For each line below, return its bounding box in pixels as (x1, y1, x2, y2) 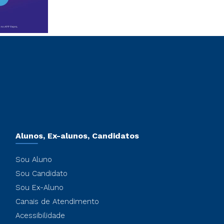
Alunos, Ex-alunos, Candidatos (15, 131, 139, 140)
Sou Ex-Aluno (15, 183, 63, 192)
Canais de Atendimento (15, 197, 99, 206)
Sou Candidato (15, 169, 67, 178)
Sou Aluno (15, 155, 52, 164)
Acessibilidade (15, 211, 65, 220)
